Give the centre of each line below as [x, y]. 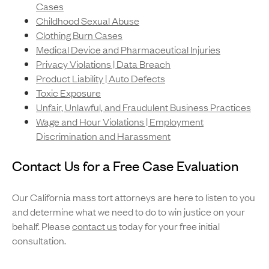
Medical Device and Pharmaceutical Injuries [128, 50]
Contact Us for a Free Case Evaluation [125, 166]
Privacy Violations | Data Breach [103, 64]
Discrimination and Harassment [103, 136]
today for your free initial [168, 226]
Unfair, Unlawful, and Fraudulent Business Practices [144, 107]
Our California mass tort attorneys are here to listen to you [134, 197]
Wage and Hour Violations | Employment [120, 122]
